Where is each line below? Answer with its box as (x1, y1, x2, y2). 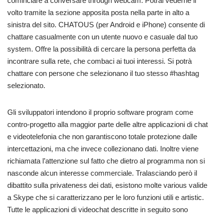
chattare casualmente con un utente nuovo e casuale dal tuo (7, 33, 198, 41)
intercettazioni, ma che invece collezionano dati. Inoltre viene (7, 145, 199, 153)
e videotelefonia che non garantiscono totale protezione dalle (7, 132, 197, 141)
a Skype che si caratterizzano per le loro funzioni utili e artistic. (7, 193, 204, 202)
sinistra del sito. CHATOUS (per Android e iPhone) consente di (7, 20, 205, 29)
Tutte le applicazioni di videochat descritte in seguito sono (7, 205, 188, 214)
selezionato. (7, 81, 45, 90)
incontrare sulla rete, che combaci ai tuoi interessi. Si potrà (7, 57, 192, 66)
